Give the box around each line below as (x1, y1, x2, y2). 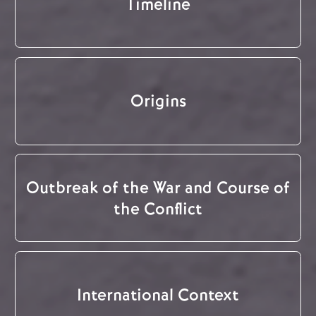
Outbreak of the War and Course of (26, 176, 290, 198)
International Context (77, 284, 239, 306)
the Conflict (114, 197, 202, 219)
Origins (130, 90, 186, 112)
